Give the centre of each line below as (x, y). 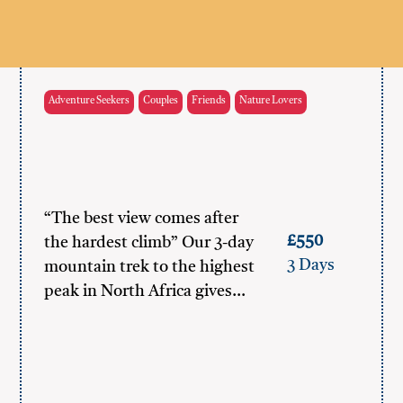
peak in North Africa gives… (145, 291)
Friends (209, 101)
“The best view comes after (142, 219)
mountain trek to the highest (150, 267)
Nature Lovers (271, 101)
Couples (161, 101)
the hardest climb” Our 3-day (149, 243)
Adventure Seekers (90, 101)
